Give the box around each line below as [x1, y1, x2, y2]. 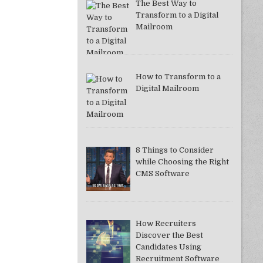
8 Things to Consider [136, 145, 214, 154]
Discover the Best [136, 231, 204, 240]
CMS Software [136, 168, 190, 178]
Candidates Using [136, 242, 202, 252]
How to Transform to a [136, 72, 221, 81]
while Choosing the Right [136, 157, 230, 166]
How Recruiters [136, 219, 197, 228]
